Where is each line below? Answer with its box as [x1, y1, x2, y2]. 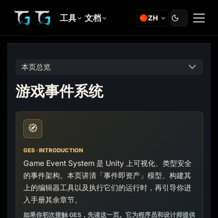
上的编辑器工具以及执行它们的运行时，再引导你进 [23, 182, 191, 192]
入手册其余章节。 [23, 195, 82, 204]
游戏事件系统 [15, 82, 103, 100]
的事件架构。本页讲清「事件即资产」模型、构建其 [23, 170, 191, 180]
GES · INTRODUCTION [23, 146, 83, 154]
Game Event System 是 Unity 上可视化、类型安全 [23, 158, 192, 168]
